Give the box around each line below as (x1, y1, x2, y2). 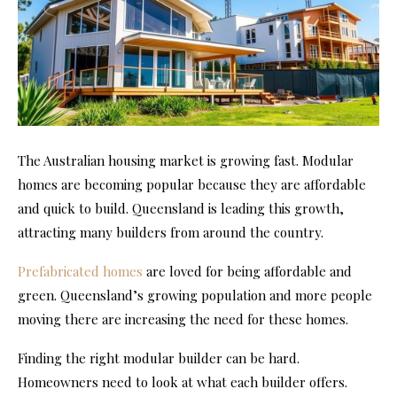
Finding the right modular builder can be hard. (18, 349, 300, 367)
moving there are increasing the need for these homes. (18, 310, 348, 328)
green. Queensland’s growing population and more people (18, 286, 372, 304)
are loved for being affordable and (143, 262, 352, 280)
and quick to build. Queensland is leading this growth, (18, 199, 344, 217)
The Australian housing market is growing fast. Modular (18, 152, 354, 169)
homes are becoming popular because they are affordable (18, 175, 366, 193)
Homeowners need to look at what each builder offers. (18, 373, 347, 391)
